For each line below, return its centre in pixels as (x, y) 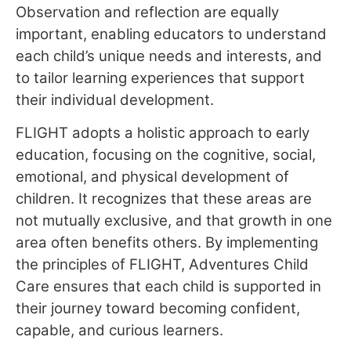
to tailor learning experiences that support (160, 78)
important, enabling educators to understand (171, 34)
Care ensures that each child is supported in (168, 287)
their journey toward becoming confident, (158, 309)
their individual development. (115, 100)
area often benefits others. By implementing (167, 243)
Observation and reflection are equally (147, 12)
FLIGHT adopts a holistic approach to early (163, 133)
